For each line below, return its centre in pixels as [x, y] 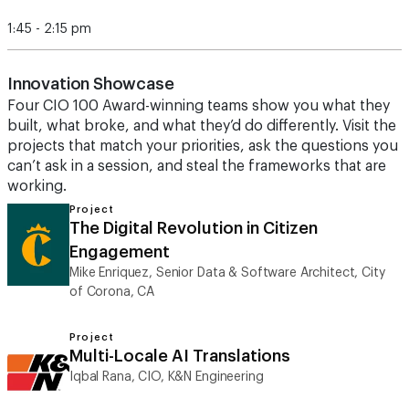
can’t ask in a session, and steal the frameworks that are [197, 166]
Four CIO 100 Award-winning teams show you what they [199, 106]
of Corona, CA [112, 292]
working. [37, 186]
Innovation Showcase [91, 84]
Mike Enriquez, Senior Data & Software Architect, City [227, 273]
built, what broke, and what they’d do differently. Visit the [202, 126]
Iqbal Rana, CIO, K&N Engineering [167, 377]
